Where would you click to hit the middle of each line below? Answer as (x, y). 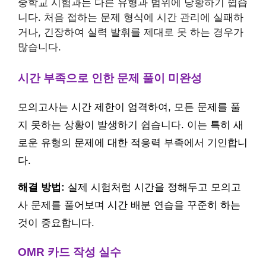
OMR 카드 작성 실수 (69, 252)
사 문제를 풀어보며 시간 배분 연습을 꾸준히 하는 (129, 205)
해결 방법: (41, 187)
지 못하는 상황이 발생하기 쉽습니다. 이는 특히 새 (131, 125)
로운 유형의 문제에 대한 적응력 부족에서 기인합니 (133, 142)
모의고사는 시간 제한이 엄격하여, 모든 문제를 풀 (129, 107)
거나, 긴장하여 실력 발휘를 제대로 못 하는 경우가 (131, 32)
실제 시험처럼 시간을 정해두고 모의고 (153, 187)
